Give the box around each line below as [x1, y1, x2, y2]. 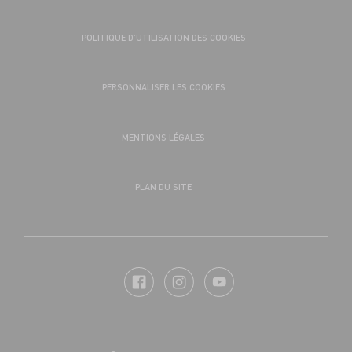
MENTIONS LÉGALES [122, 130, 205, 143]
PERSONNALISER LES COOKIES [101, 81, 225, 93]
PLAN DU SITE [135, 180, 192, 192]
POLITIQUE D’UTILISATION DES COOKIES [81, 31, 246, 44]
